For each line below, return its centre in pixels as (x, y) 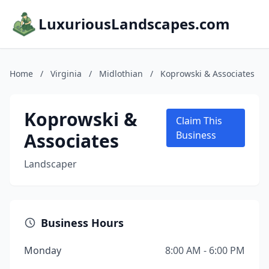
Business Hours (82, 223)
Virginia (66, 74)
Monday (43, 250)
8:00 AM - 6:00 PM (205, 250)
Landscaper (50, 164)
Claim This (199, 121)
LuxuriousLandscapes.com (134, 24)
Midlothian (121, 74)
